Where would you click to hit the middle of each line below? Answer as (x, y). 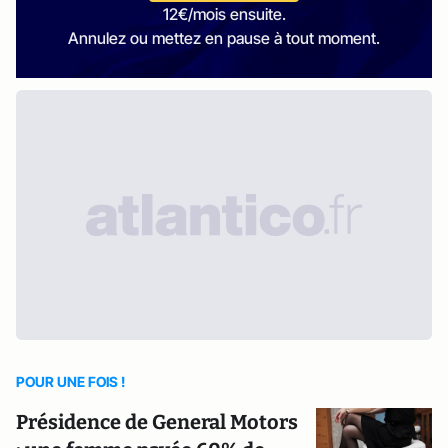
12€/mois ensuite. (224, 14)
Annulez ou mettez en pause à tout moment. (224, 38)
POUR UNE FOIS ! (70, 381)
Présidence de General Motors (157, 422)
